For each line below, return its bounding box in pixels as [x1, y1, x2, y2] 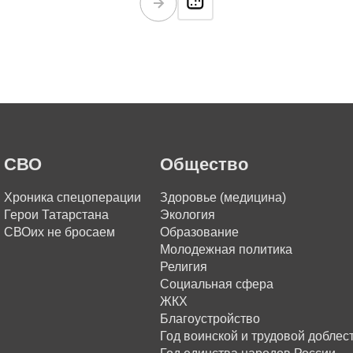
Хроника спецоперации [4, 191, 142, 204]
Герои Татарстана [4, 208, 110, 221]
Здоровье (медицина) [159, 191, 286, 204]
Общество [159, 154, 248, 174]
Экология [159, 208, 215, 221]
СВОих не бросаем [4, 225, 116, 239]
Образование [159, 225, 239, 239]
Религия [159, 260, 207, 273]
